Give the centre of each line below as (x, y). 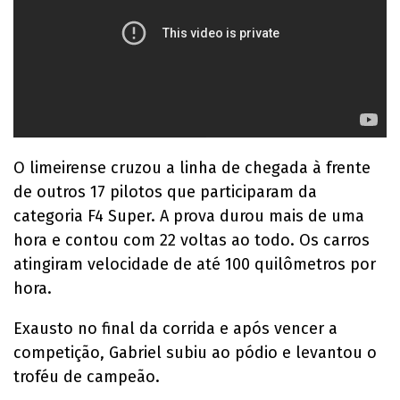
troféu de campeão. (87, 376)
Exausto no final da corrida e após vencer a (175, 328)
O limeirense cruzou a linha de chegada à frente (192, 167)
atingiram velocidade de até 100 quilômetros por (195, 264)
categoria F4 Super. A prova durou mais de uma (189, 216)
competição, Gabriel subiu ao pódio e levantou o (195, 352)
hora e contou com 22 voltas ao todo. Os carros (192, 240)
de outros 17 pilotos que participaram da (165, 192)
